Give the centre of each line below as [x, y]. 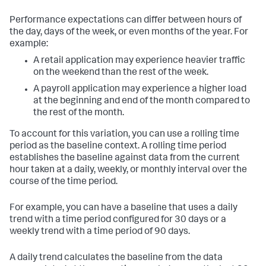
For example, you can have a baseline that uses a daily [123, 208]
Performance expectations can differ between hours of [126, 21]
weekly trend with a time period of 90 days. [100, 232]
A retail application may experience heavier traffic [139, 61]
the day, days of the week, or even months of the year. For [129, 33]
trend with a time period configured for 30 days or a [118, 220]
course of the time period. [64, 182]
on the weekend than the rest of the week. [121, 73]
